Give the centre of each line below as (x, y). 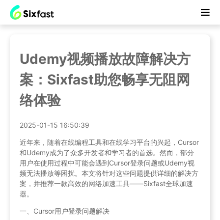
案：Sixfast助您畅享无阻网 (105, 79)
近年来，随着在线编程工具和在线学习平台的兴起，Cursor (109, 142)
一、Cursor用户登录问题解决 (65, 211)
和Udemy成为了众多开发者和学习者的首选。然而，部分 (107, 152)
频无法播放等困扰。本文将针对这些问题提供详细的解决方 (109, 173)
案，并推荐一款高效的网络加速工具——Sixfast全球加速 (106, 183)
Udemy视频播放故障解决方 (105, 59)
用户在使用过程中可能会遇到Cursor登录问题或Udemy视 (107, 163)
